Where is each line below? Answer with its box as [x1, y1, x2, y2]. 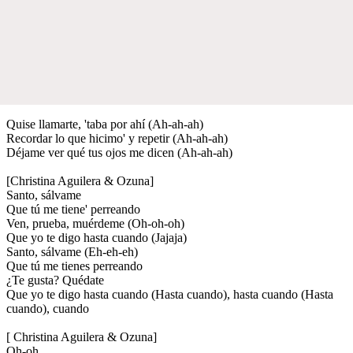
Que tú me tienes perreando [6, 258, 143, 273]
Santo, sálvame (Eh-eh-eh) [6, 244, 138, 258]
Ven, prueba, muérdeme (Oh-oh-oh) [6, 216, 184, 230]
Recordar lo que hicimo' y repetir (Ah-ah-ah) [6, 131, 228, 145]
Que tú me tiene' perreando [6, 202, 140, 216]
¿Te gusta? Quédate [6, 273, 104, 287]
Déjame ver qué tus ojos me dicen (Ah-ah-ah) [6, 145, 232, 159]
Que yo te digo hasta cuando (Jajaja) [6, 230, 187, 244]
